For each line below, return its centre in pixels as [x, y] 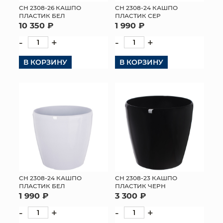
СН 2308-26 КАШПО [50, 7]
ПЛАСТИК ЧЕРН [140, 186]
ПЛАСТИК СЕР [138, 15]
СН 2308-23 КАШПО [146, 178]
